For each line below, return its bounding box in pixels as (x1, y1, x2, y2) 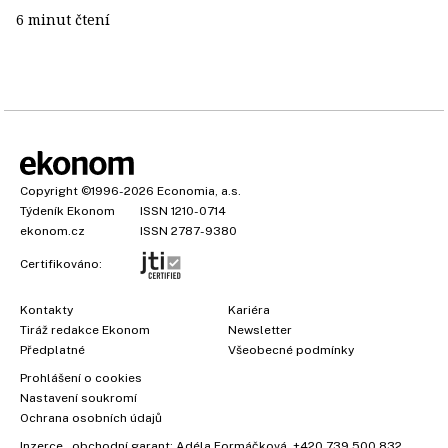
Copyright (20, 183, 78, 198)
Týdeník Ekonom (20, 203, 115, 218)
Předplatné (20, 342, 85, 357)
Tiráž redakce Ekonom (20, 322, 150, 337)
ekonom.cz (20, 223, 85, 238)
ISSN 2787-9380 (140, 223, 237, 238)
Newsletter (228, 322, 292, 337)
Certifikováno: (20, 257, 102, 272)
